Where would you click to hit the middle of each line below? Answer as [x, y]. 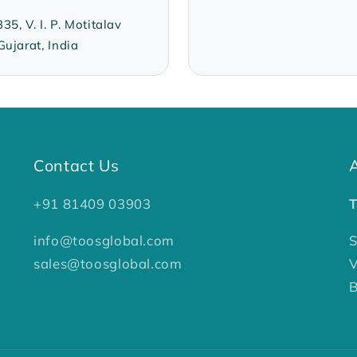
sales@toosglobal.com [108, 263]
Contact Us [76, 166]
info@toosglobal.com [104, 240]
